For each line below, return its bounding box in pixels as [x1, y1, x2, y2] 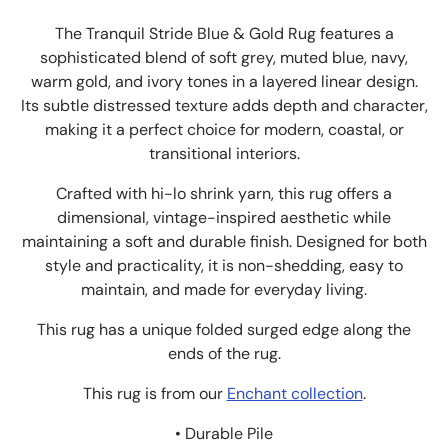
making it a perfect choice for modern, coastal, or [44, 118, 404, 140]
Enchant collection [226, 382, 363, 404]
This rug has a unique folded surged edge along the [37, 318, 411, 340]
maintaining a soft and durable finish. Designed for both [21, 230, 427, 252]
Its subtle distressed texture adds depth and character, [20, 94, 428, 116]
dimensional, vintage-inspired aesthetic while [57, 206, 391, 228]
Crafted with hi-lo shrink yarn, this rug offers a [56, 182, 392, 204]
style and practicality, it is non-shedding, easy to [45, 254, 403, 276]
